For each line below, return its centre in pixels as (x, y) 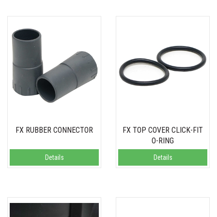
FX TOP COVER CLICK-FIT (163, 130)
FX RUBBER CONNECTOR (54, 130)
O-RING (163, 140)
